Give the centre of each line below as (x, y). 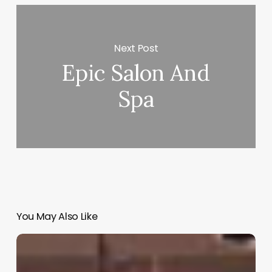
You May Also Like (57, 217)
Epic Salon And (136, 73)
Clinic (27, 241)
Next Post (136, 48)
